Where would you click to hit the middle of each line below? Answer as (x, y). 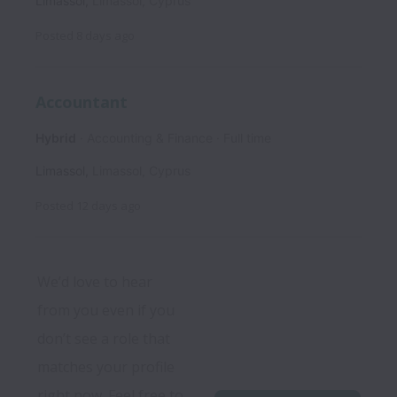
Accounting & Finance (150, 137)
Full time (247, 137)
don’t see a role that (104, 338)
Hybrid (56, 137)
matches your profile (106, 366)
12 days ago (109, 205)
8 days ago (105, 36)
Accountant (82, 101)
